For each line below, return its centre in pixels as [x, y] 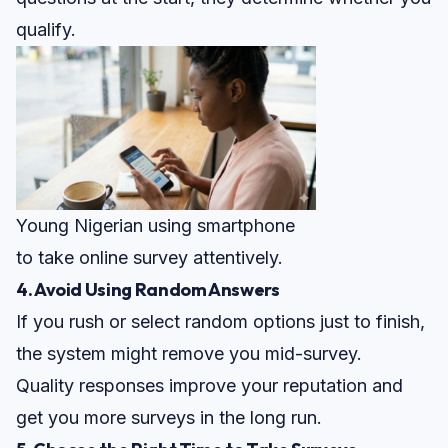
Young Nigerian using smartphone [155, 226]
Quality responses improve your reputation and [209, 386]
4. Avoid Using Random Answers [148, 290]
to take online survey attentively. [149, 258]
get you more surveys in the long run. [169, 418]
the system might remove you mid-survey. [189, 354]
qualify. [46, 30]
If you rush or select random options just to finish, [220, 322]
